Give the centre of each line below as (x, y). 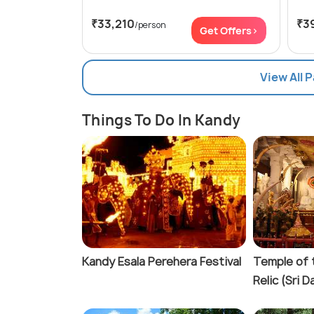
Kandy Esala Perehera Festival (162, 262)
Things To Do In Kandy (162, 121)
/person (150, 25)
